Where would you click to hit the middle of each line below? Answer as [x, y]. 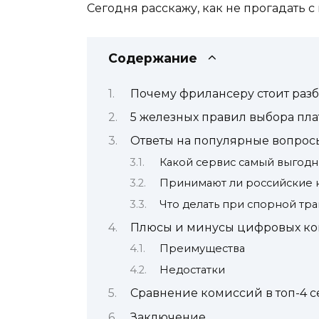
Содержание [153, 58]
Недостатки [192, 270]
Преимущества [202, 249]
